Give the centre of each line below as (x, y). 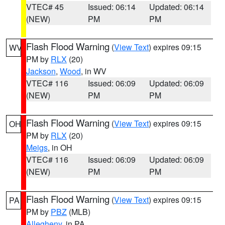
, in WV (94, 71)
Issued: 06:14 (111, 7)
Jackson (41, 71)
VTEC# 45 (45, 7)
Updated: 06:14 (177, 7)
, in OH (60, 147)
